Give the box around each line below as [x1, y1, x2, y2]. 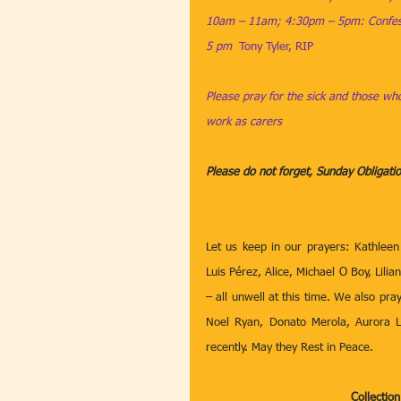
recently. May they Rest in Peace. [206, 342, 377, 354]
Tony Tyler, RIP [239, 41, 313, 53]
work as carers [206, 116, 282, 128]
